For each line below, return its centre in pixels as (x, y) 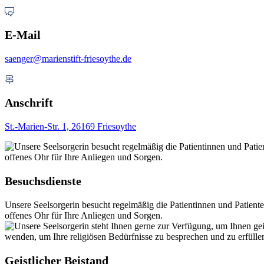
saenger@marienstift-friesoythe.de (68, 59)
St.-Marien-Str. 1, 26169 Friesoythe (70, 127)
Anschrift (29, 103)
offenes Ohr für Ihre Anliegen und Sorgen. (84, 216)
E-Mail (23, 35)
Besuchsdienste (43, 181)
